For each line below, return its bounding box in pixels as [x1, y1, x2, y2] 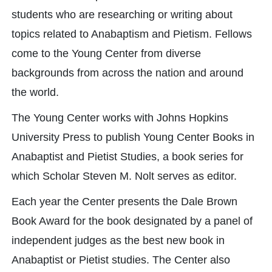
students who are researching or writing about [12, 8, 233, 21]
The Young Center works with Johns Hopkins [12, 112, 228, 124]
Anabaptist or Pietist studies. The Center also [12, 254, 230, 266]
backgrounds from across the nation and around [12, 67, 243, 79]
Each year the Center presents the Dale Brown [12, 195, 237, 208]
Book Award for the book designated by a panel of [12, 215, 253, 227]
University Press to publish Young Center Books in [12, 131, 254, 143]
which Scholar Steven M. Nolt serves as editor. [12, 170, 237, 182]
